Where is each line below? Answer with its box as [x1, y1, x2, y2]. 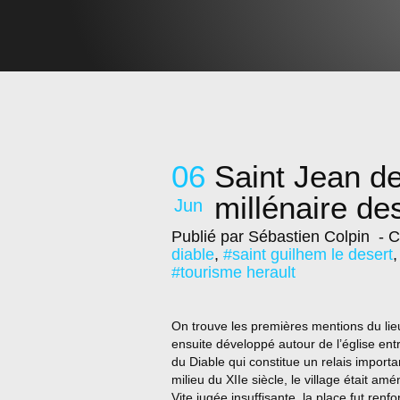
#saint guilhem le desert [223, 246, 393, 263]
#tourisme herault [171, 263, 296, 281]
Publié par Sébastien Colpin [171, 228, 370, 246]
